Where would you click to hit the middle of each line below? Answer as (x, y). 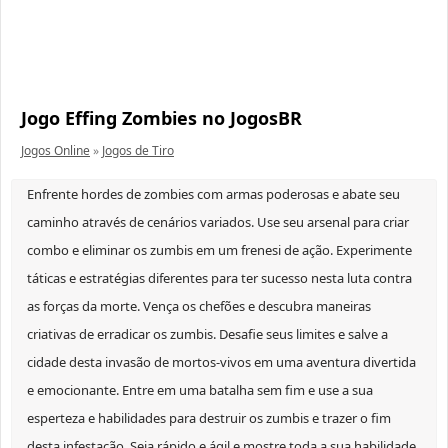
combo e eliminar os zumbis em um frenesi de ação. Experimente (219, 250)
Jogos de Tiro (138, 151)
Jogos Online (55, 151)
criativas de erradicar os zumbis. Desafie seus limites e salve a (207, 334)
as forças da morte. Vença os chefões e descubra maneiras (199, 306)
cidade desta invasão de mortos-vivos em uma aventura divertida (221, 362)
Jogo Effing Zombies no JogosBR (161, 118)
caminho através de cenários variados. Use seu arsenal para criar (218, 222)
